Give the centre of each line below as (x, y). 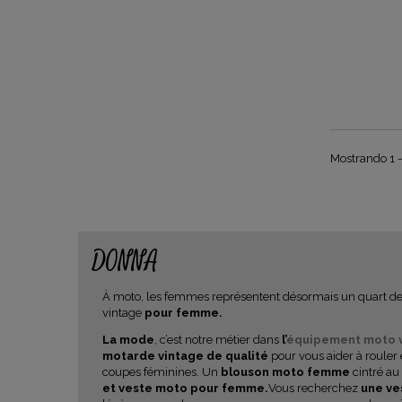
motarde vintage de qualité (187, 356)
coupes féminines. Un (162, 372)
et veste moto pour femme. (185, 388)
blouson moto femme (285, 372)
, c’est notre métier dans (218, 340)
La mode (128, 340)
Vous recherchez (313, 388)
